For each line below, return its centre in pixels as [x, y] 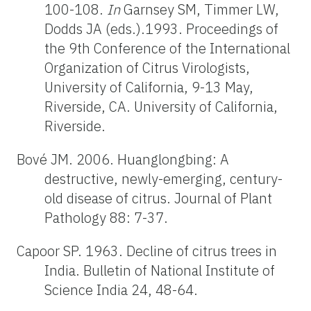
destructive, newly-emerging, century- [163, 178]
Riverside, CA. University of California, [161, 106]
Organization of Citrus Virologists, [147, 67]
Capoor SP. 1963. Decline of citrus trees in [147, 251]
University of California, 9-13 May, [149, 87]
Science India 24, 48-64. [121, 289]
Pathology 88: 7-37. [106, 217]
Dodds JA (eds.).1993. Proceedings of [161, 28]
